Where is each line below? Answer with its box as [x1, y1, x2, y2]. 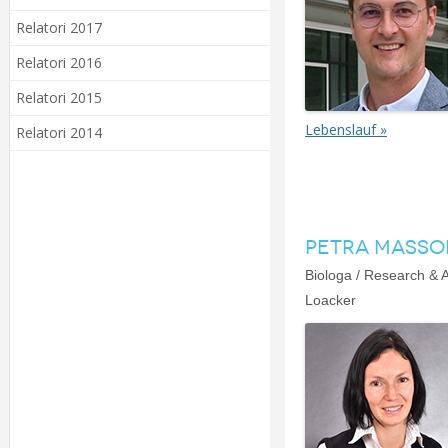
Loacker [305, 292, 356, 308]
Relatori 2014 [16, 123, 102, 142]
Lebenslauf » [305, 120, 387, 139]
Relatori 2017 [16, 18, 102, 37]
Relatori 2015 [16, 88, 102, 107]
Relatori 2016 [16, 53, 102, 72]
